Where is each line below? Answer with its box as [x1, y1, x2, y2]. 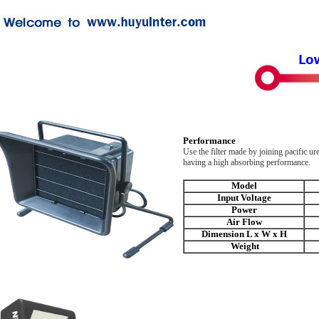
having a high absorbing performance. [183, 157, 310, 167]
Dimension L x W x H [201, 229, 287, 239]
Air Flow [226, 217, 262, 227]
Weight [231, 241, 259, 251]
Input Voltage [216, 193, 271, 203]
